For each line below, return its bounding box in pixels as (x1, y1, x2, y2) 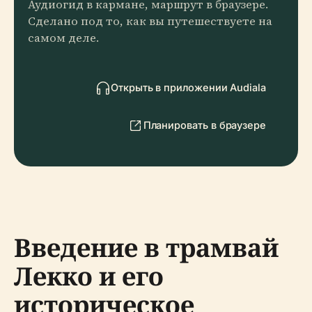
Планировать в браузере (143, 119, 266, 131)
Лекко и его (14, 259, 164, 293)
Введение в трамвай (14, 231, 279, 265)
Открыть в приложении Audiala (111, 81, 266, 93)
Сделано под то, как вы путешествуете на (28, 13, 272, 29)
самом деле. (28, 30, 99, 46)
